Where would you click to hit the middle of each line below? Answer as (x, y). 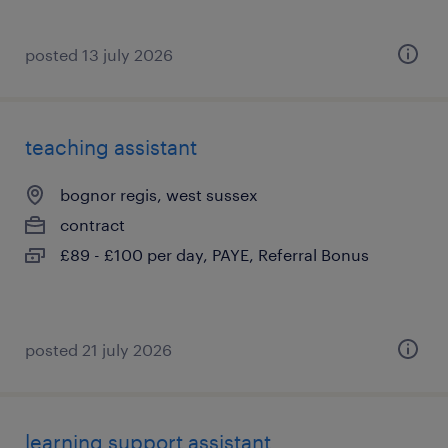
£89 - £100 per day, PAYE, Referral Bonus (214, 254)
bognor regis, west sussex (159, 194)
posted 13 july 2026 (99, 54)
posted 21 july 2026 (98, 349)
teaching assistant (111, 147)
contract (92, 224)
